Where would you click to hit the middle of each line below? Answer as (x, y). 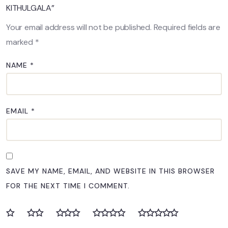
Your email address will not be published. (79, 27)
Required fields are (187, 27)
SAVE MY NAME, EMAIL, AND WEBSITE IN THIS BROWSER (110, 171)
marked (21, 42)
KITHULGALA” (30, 8)
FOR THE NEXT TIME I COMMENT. (68, 186)
